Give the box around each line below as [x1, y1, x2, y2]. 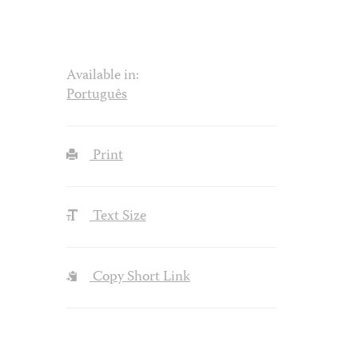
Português [66, 83, 128, 108]
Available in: [66, 64, 140, 89]
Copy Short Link [89, 265, 190, 290]
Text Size [89, 205, 146, 229]
